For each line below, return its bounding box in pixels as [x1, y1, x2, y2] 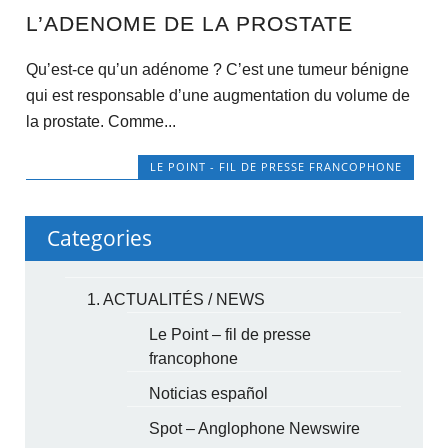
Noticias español [149, 384, 269, 402]
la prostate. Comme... [25, 113, 176, 131]
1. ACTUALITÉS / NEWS [87, 290, 266, 308]
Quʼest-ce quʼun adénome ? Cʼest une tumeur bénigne [25, 61, 409, 79]
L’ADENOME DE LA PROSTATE [25, 12, 353, 36]
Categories [47, 223, 153, 252]
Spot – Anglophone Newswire [149, 419, 361, 437]
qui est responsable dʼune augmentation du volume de [25, 87, 410, 105]
